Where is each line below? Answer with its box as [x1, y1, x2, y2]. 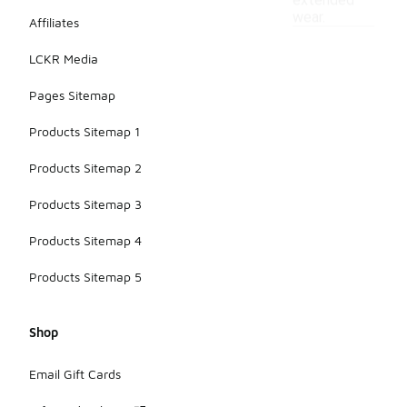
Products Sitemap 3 [29, 196, 142, 213]
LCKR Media [29, 51, 98, 67]
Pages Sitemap [29, 87, 115, 104]
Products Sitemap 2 [29, 160, 142, 176]
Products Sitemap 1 [29, 124, 140, 140]
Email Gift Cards [29, 366, 121, 382]
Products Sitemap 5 [29, 269, 142, 285]
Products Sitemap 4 [29, 233, 142, 249]
